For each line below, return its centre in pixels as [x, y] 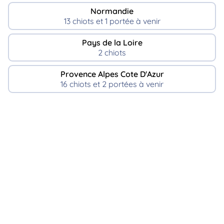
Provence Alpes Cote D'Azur [112, 74]
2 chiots [112, 52]
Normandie [112, 11]
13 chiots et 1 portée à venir [112, 21]
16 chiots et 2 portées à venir [112, 84]
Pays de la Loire [112, 42]
